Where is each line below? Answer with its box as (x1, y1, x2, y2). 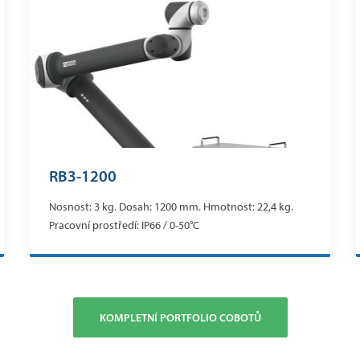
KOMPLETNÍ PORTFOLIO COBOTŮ (99, 310, 261, 325)
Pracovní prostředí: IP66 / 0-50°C (49, 219, 200, 233)
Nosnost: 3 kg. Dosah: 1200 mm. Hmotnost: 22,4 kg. (49, 200, 294, 215)
